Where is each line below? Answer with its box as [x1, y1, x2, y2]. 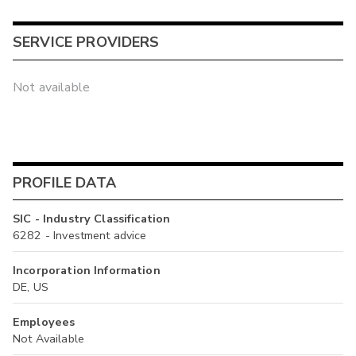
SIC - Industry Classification [13, 211, 171, 227]
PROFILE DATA [13, 172, 116, 192]
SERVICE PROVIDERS [13, 32, 160, 52]
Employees [13, 314, 75, 331]
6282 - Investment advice [13, 227, 147, 244]
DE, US [13, 279, 48, 296]
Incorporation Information [13, 262, 161, 279]
